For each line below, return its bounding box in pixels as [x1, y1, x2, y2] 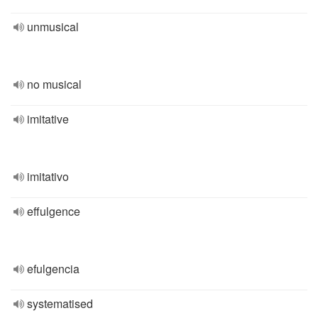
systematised [27, 295, 93, 312]
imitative [27, 111, 69, 127]
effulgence [27, 203, 80, 219]
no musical [27, 76, 82, 92]
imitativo [27, 168, 69, 185]
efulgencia [27, 261, 79, 277]
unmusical [27, 18, 79, 35]
